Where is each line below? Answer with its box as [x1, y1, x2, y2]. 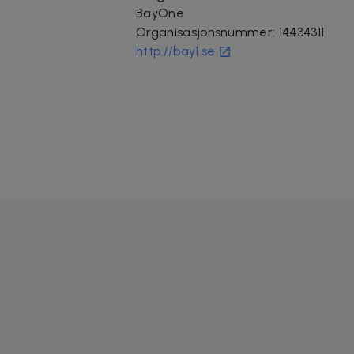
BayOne [136, 5, 184, 21]
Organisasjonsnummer [136, 24, 273, 40]
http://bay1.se [136, 43, 216, 58]
